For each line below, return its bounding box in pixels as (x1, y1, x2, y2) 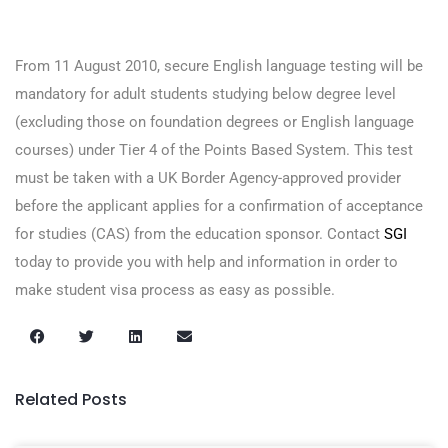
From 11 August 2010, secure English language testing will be (15, 57, 423, 75)
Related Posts (15, 388, 127, 411)
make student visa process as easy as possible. (15, 281, 335, 299)
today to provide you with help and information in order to (15, 253, 398, 271)
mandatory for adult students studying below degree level (15, 85, 396, 103)
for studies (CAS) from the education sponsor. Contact (15, 225, 384, 243)
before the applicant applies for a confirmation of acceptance (15, 197, 423, 215)
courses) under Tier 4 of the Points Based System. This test (15, 141, 413, 159)
